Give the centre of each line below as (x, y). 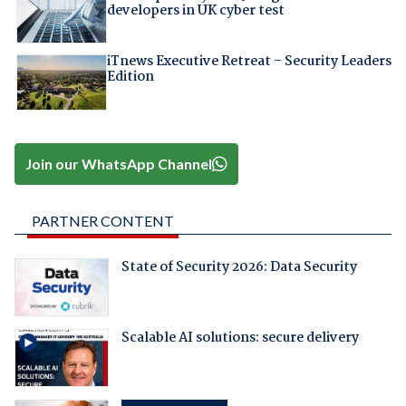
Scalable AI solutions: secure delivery (240, 338)
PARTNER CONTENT (102, 221)
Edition (130, 77)
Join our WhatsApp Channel (119, 164)
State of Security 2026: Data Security (239, 268)
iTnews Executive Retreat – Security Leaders (249, 62)
